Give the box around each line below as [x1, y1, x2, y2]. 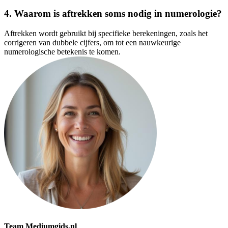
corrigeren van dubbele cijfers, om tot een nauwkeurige [4, 38, 181, 47]
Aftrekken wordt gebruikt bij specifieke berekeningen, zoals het [4, 29, 208, 38]
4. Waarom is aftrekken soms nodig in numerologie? [4, 8, 222, 19]
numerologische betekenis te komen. [4, 47, 121, 56]
